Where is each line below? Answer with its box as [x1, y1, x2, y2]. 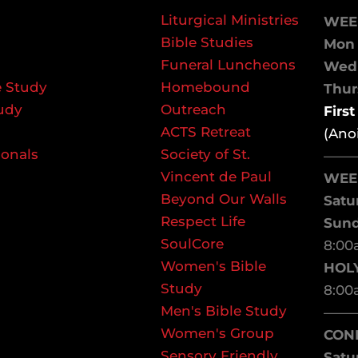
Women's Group [160, 324, 274, 341]
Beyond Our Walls [160, 190, 287, 207]
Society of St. [160, 145, 250, 162]
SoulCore [160, 235, 224, 252]
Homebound [160, 78, 250, 95]
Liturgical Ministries [160, 11, 299, 28]
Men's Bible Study [160, 302, 287, 319]
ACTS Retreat [160, 123, 251, 140]
